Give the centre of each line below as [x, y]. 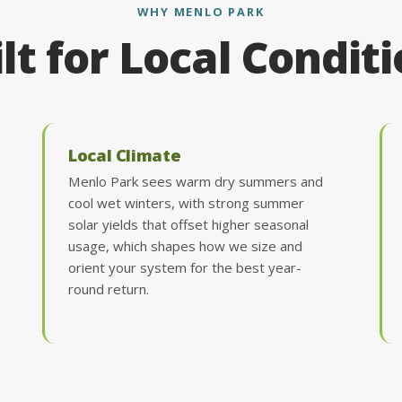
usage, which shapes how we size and [186, 245]
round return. [109, 288]
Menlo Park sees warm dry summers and [196, 181]
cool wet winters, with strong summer [187, 202]
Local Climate [125, 154]
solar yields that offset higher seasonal [189, 224]
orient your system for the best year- [185, 267]
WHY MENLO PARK [201, 11]
